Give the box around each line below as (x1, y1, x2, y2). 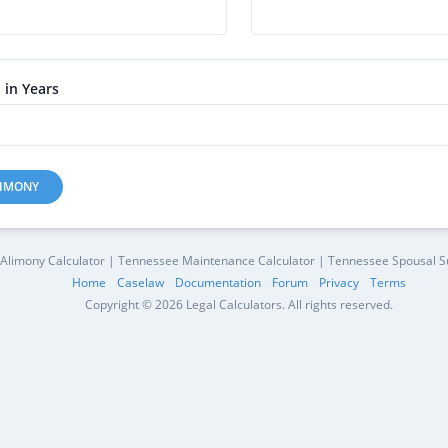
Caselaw (117, 274, 164, 291)
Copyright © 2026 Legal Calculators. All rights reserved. (85, 296, 393, 313)
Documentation (175, 274, 261, 291)
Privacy (319, 274, 359, 291)
